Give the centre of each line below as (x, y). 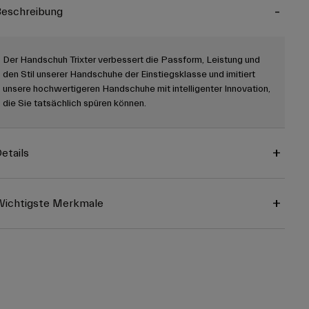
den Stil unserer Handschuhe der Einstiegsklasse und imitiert (129, 75)
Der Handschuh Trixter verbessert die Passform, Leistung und (131, 60)
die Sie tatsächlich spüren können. (74, 104)
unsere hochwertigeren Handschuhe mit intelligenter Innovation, (136, 89)
